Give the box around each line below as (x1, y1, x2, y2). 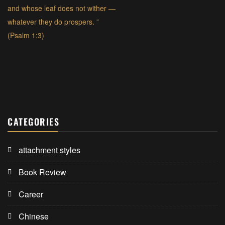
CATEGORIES (8, 115, 59, 128)
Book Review (19, 166, 66, 178)
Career (19, 188, 43, 200)
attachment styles (19, 144, 80, 156)
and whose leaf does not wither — (8, 3, 116, 13)
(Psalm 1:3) (8, 30, 44, 40)
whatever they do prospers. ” (8, 17, 99, 27)
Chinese (19, 210, 49, 222)
